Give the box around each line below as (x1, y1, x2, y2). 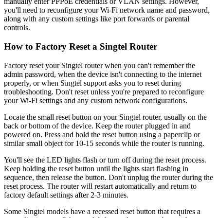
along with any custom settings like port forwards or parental (4, 15, 189, 23)
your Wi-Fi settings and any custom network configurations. (4, 96, 187, 105)
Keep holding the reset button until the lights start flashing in (4, 164, 188, 173)
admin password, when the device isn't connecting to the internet (4, 70, 201, 78)
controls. (4, 23, 30, 32)
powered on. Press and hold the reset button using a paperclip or (4, 130, 200, 139)
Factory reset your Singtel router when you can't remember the (4, 61, 195, 70)
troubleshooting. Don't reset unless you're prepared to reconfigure (4, 87, 204, 96)
